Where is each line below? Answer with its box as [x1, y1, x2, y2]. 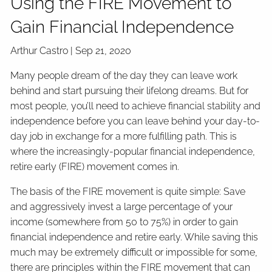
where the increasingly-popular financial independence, [10, 145, 256, 157]
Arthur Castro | [10, 44, 76, 56]
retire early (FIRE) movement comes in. [10, 160, 182, 172]
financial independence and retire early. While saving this [10, 231, 259, 243]
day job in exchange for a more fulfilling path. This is [10, 130, 237, 142]
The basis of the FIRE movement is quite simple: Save [10, 185, 246, 197]
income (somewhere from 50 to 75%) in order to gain [10, 216, 239, 228]
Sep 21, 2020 [75, 44, 132, 56]
